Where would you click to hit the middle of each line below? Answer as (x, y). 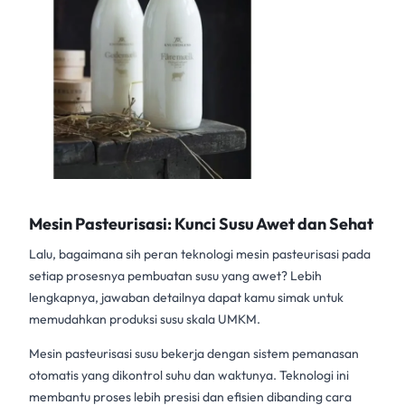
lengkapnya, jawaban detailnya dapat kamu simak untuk (186, 298)
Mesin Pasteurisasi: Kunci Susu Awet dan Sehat (201, 224)
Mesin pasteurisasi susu (94, 354)
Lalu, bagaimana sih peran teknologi (132, 254)
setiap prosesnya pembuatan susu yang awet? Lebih (175, 276)
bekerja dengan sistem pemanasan (259, 354)
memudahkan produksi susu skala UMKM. (145, 320)
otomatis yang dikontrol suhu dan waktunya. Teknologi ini (189, 376)
